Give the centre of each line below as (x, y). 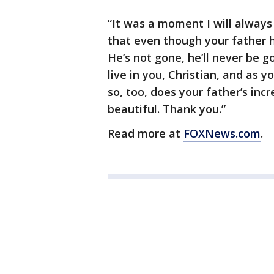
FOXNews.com (222, 134)
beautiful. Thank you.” (167, 109)
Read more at (146, 134)
